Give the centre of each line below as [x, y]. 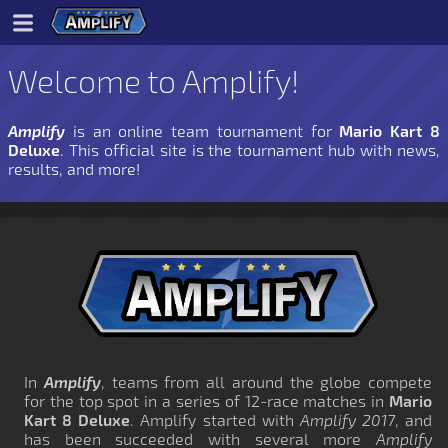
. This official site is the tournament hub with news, [250, 150]
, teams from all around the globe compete [266, 381]
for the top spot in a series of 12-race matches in [206, 400]
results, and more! [74, 169]
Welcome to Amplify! [153, 80]
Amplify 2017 [347, 419]
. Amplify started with [215, 419]
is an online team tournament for [202, 131]
